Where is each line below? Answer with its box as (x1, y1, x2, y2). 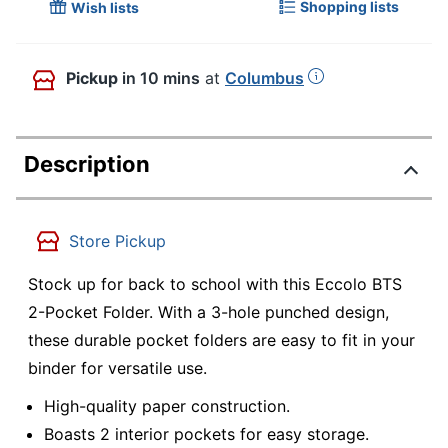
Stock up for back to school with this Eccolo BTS (28, 274, 402, 295)
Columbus (225, 68, 304, 89)
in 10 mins (122, 68, 200, 89)
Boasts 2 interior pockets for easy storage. (44, 423, 369, 444)
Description (24, 151, 150, 178)
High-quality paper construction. (44, 395, 290, 416)
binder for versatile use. (28, 358, 207, 379)
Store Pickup (69, 231, 166, 252)
